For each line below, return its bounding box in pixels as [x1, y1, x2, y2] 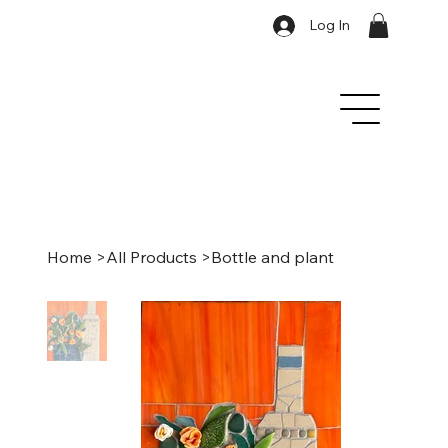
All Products [106, 247, 197, 268]
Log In [308, 16, 350, 35]
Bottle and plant [211, 247, 334, 268]
